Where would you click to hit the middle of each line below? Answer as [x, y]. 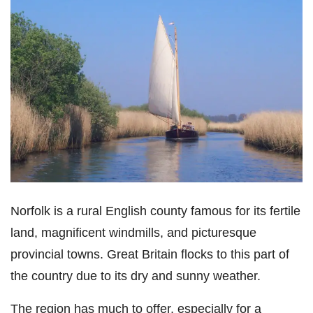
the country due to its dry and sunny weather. [136, 276]
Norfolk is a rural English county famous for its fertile [155, 211]
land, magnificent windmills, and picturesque [133, 233]
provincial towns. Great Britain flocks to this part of [150, 254]
